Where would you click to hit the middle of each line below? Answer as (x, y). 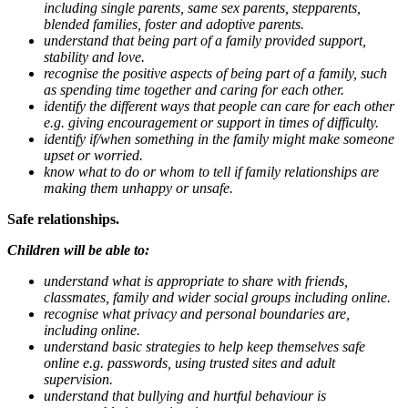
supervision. (78, 380)
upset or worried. (93, 156)
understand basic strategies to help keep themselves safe (204, 347)
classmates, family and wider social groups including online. (217, 298)
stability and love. (94, 57)
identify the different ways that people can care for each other (219, 107)
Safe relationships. (63, 219)
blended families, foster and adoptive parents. (174, 25)
